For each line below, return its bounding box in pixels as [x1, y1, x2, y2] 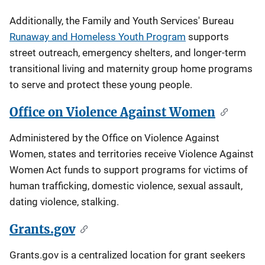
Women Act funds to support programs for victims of [9, 164, 248, 176]
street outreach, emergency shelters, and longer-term [9, 47, 246, 59]
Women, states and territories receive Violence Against [9, 148, 254, 160]
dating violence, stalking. [9, 196, 119, 208]
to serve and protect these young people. [9, 79, 192, 91]
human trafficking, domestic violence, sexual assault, [9, 180, 243, 192]
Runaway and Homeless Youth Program [9, 31, 186, 43]
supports [186, 31, 229, 43]
